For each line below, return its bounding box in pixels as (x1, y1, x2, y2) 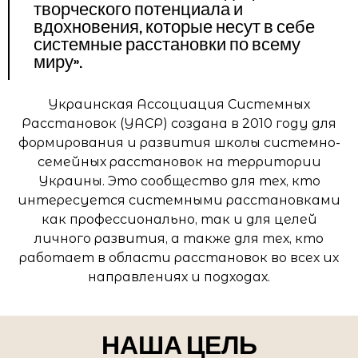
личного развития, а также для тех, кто (34, 230, 324, 246)
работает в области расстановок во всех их (19, 249, 339, 265)
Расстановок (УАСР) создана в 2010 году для (22, 115, 336, 131)
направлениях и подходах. (88, 268, 270, 284)
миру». (34, 51, 82, 74)
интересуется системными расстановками (18, 192, 340, 208)
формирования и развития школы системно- (18, 134, 340, 150)
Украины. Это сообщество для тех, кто (38, 173, 320, 189)
